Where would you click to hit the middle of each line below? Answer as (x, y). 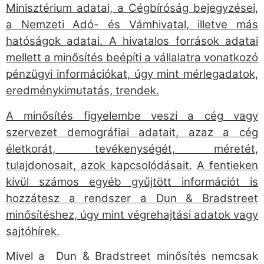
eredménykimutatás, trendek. (82, 91)
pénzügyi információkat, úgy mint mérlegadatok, (132, 74)
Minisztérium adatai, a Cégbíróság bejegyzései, (132, 8)
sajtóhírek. (33, 231)
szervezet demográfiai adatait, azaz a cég (132, 132)
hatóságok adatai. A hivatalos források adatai (132, 41)
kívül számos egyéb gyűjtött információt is (132, 181)
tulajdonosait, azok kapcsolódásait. (99, 165)
